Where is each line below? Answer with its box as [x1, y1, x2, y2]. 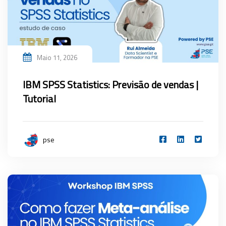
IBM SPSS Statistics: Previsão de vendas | [23, 77, 198, 93]
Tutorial [23, 91, 56, 107]
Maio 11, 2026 [37, 52, 77, 63]
